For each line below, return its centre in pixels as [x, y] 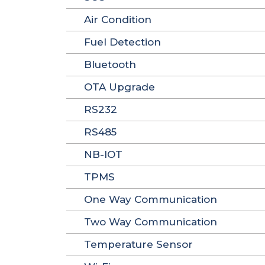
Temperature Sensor [138, 244]
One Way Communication [151, 199]
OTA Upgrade [119, 87]
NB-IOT [103, 154]
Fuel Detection [122, 42]
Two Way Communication [151, 222]
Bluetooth [110, 64]
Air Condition [118, 20]
